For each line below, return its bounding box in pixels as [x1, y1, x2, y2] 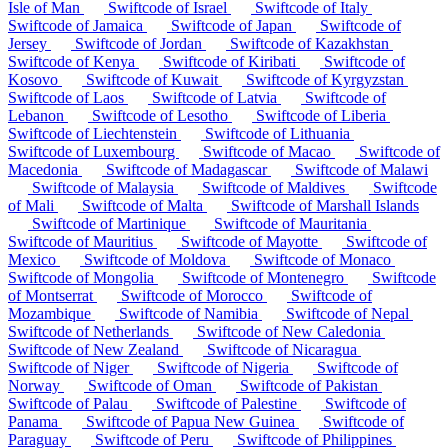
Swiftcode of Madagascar [102, 160, 271, 178]
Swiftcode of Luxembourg [8, 142, 179, 160]
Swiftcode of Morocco [117, 286, 267, 304]
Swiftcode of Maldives [198, 178, 349, 196]
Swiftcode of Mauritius [8, 232, 157, 250]
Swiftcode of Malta [78, 196, 207, 214]
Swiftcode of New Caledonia [193, 322, 385, 340]
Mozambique [8, 304, 95, 322]
